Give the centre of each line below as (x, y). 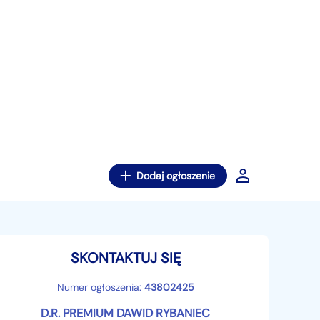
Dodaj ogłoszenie (176, 176)
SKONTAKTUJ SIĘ (125, 258)
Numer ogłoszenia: (100, 287)
